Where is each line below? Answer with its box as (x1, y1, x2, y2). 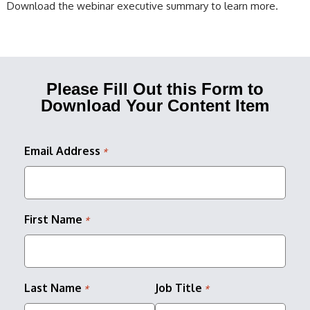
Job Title (155, 281, 202, 295)
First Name (24, 212, 82, 227)
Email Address (24, 144, 100, 158)
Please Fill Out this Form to (46, 80, 264, 99)
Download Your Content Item (41, 96, 269, 116)
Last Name (24, 281, 82, 295)
